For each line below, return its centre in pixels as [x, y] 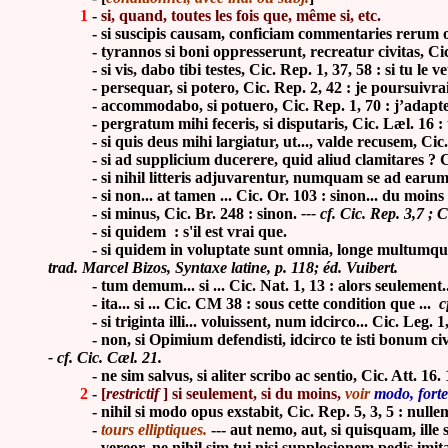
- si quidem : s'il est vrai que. [169, 232]
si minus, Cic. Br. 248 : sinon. [201, 214]
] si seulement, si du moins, [250, 394]
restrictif [132, 394]
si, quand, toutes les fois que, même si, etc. [241, 16]
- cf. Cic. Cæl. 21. [105, 358]
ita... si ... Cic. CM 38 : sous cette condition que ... [268, 304]
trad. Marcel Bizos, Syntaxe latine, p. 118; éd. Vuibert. [223, 268]
